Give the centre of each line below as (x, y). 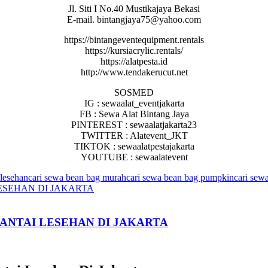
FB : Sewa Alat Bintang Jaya (134, 114)
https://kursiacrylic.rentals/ (134, 50)
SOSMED (134, 92)
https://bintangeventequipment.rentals (134, 39)
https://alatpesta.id (134, 61)
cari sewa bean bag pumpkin (180, 177)
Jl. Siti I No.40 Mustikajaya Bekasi (134, 8)
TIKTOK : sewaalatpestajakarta (134, 146)
